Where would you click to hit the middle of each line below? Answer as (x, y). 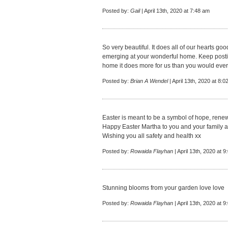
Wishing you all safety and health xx (152, 136)
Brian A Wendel (149, 81)
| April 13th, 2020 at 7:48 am (175, 11)
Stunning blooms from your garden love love (163, 188)
